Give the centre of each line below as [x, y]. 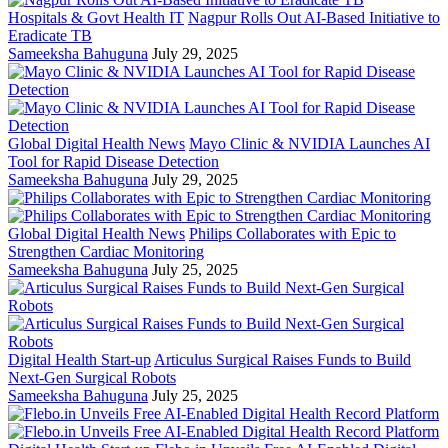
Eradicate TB [50, 36]
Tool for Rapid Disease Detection [113, 162]
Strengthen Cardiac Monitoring [106, 252]
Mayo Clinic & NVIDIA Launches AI [309, 144]
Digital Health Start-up [79, 360]
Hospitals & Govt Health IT [96, 18]
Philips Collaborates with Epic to [292, 234]
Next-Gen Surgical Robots [92, 378]
